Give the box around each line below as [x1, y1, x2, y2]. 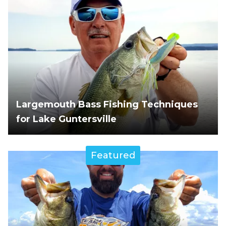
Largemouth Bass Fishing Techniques [16, 99, 198, 110]
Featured [91, 150, 135, 161]
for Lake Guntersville [16, 114, 117, 125]
